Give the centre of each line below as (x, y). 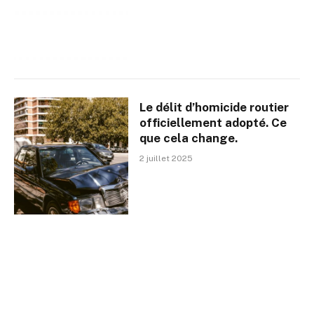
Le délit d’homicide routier (214, 108)
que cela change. (189, 138)
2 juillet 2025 (166, 159)
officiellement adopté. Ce (213, 123)
